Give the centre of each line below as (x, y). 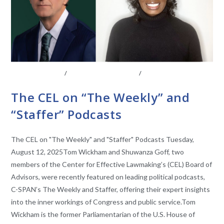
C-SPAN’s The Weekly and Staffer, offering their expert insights (111, 189)
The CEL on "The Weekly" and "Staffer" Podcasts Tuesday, (103, 139)
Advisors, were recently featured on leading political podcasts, (108, 176)
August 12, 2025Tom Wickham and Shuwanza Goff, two (98, 151)
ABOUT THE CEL (37, 73)
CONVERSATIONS (171, 73)
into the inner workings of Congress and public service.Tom (103, 201)
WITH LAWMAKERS (42, 80)
